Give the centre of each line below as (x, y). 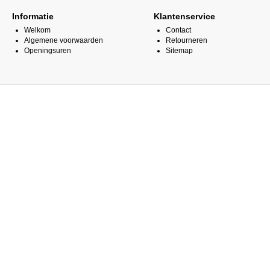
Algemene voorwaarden (64, 40)
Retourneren (187, 40)
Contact (178, 30)
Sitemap (179, 51)
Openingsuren (48, 51)
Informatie (33, 16)
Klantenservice (184, 16)
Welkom (37, 30)
